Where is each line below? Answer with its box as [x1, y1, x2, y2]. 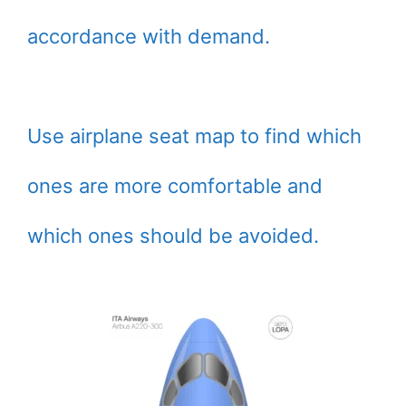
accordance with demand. [27, 24, 270, 48]
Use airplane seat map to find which [27, 124, 362, 148]
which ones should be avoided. [27, 224, 319, 247]
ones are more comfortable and [27, 174, 323, 198]
